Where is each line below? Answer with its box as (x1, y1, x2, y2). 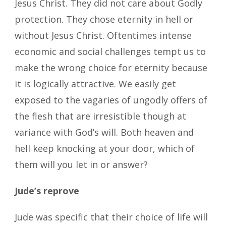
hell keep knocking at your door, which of (15, 142, 195, 154)
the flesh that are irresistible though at (15, 109, 186, 122)
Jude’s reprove (15, 184, 79, 197)
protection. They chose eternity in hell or (15, 13, 193, 25)
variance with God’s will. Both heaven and (15, 126, 194, 138)
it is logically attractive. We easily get (15, 77, 176, 90)
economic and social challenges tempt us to (15, 45, 206, 58)
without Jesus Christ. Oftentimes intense (15, 29, 192, 41)
